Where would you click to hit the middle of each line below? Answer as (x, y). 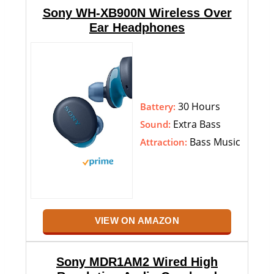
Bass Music (214, 142)
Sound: (155, 124)
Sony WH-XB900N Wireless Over (137, 13)
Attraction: (164, 142)
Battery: (158, 106)
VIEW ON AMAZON (137, 221)
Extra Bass (196, 124)
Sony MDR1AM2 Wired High (137, 262)
